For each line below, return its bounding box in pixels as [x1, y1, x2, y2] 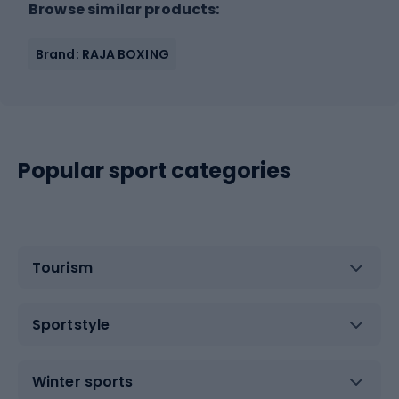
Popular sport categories [18, 156, 291, 185]
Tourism [32, 256, 93, 278]
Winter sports [32, 370, 134, 392]
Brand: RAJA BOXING [36, 45, 169, 63]
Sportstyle [32, 313, 110, 335]
